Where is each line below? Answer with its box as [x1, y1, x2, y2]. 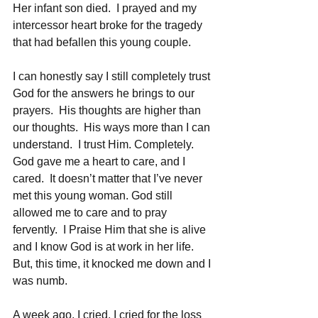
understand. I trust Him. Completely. [13, 138, 199, 150]
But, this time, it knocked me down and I [13, 257, 214, 270]
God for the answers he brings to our [13, 87, 197, 99]
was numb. [13, 274, 73, 287]
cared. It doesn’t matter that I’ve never [13, 172, 205, 185]
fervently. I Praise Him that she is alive [13, 223, 209, 236]
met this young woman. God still [13, 189, 175, 202]
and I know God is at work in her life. [13, 240, 199, 253]
